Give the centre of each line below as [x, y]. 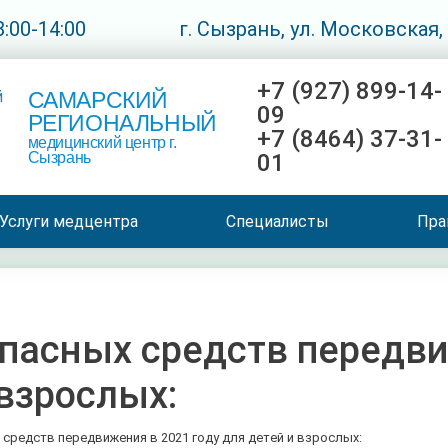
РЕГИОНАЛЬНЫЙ [122, 123]
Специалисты [278, 221]
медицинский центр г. [102, 142]
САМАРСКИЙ [98, 100]
